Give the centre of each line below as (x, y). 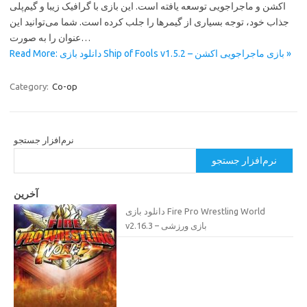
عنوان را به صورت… (86, 38)
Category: (30, 86)
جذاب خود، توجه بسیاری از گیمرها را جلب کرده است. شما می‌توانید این (149, 22)
